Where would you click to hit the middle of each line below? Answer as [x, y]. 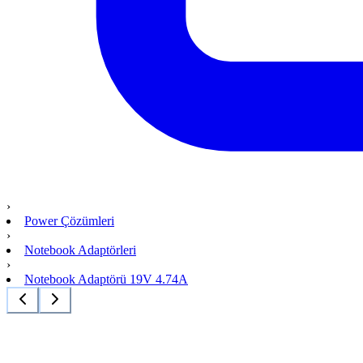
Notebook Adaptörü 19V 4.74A [106, 279]
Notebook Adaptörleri [80, 250]
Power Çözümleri [69, 221]
